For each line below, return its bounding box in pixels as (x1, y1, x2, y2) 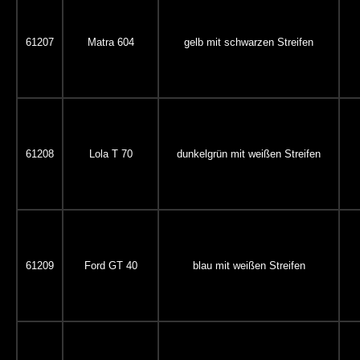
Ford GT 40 (84, 260, 137, 272)
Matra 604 (87, 36, 134, 49)
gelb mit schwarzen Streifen (184, 36, 313, 49)
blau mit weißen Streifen (192, 260, 305, 272)
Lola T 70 (88, 148, 133, 161)
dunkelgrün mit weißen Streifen (177, 148, 321, 161)
